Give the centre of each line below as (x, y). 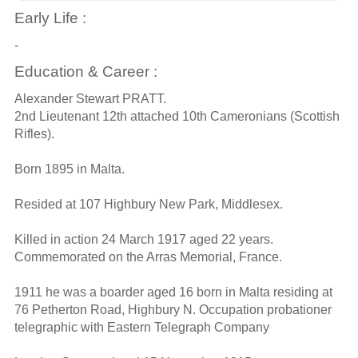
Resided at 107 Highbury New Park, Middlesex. (148, 204)
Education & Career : (86, 72)
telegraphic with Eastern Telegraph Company (141, 327)
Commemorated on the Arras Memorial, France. (148, 257)
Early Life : (50, 18)
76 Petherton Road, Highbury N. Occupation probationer (173, 309)
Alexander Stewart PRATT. (90, 98)
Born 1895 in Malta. (69, 169)
